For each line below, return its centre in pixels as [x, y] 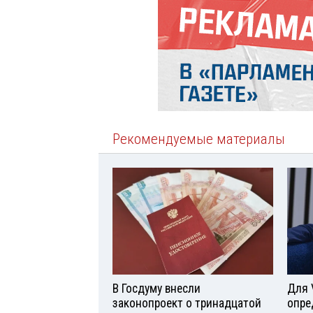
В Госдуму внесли [156, 289]
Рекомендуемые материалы [199, 139]
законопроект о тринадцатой [187, 304]
